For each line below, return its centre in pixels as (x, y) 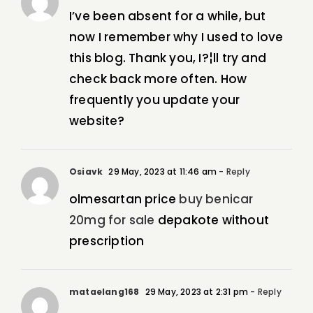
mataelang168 (104, 292)
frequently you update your (155, 100)
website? (97, 121)
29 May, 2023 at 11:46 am (162, 172)
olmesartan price (124, 199)
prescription (107, 241)
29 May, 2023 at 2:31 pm (196, 292)
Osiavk (86, 172)
